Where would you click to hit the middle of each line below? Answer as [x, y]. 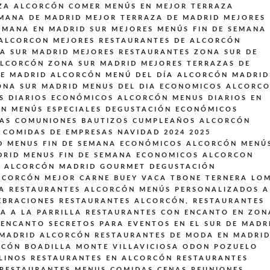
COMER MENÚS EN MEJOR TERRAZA [151, 7]
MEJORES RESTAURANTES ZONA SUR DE [165, 52]
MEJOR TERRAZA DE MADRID [153, 18]
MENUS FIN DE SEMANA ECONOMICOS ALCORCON [139, 155]
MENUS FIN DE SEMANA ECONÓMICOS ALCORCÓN [122, 144]
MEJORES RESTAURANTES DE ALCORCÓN [147, 41]
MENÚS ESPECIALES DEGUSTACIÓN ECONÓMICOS [125, 110]
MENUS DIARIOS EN [218, 98]
